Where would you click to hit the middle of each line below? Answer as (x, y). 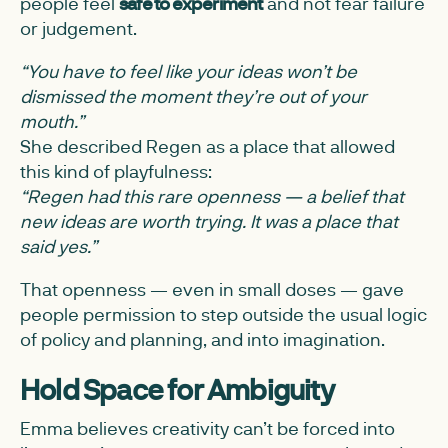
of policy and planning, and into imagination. (202, 339)
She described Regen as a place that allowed (207, 146)
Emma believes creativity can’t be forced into (207, 428)
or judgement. (78, 28)
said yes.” (58, 246)
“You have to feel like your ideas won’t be (188, 71)
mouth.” (52, 121)
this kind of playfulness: (116, 171)
